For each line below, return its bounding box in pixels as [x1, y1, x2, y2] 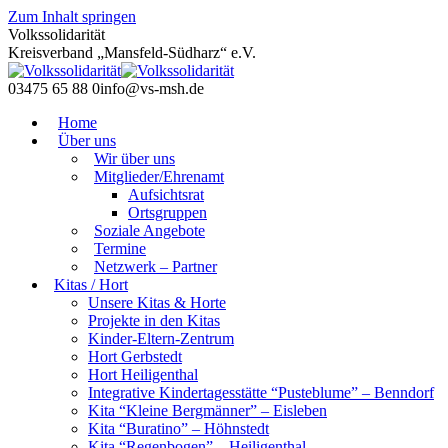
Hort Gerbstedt [88, 348, 182, 365]
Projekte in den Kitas [88, 312, 220, 329]
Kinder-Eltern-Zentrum [88, 330, 234, 347]
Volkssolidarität [8, 26, 105, 43]
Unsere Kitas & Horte [88, 294, 226, 311]
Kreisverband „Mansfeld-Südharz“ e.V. [8, 44, 256, 61]
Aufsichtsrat [128, 186, 204, 203]
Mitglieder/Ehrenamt [94, 168, 224, 185]
